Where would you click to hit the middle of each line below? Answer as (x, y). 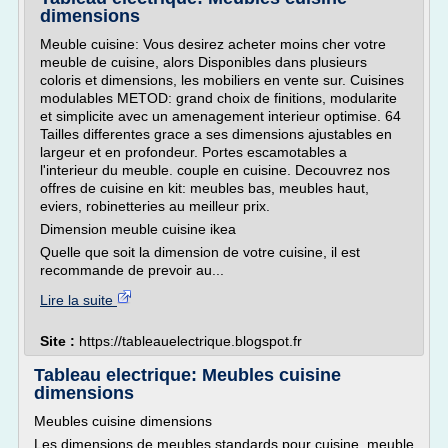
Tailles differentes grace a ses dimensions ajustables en (216, 134)
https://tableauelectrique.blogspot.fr (190, 341)
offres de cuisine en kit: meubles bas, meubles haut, (204, 188)
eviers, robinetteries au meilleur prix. (155, 206)
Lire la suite (78, 300)
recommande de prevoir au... (132, 270)
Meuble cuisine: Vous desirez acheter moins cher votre (213, 44)
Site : (59, 341)
